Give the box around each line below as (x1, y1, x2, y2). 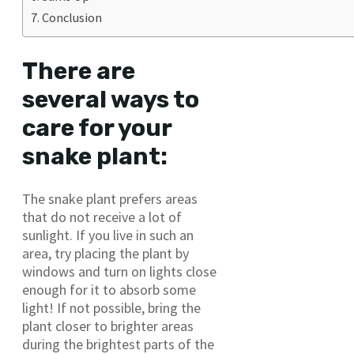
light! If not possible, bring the (22, 299, 201, 318)
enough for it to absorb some (22, 281, 196, 299)
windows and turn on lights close (22, 262, 217, 281)
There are (22, 56, 135, 85)
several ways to (22, 85, 199, 114)
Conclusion (42, 9, 103, 25)
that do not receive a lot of (22, 208, 182, 227)
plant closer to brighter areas (22, 317, 194, 336)
